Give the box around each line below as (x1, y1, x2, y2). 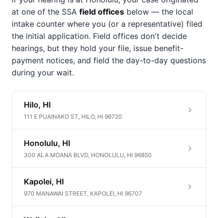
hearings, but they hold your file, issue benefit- (12, 43, 183, 53)
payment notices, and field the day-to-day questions (12, 55, 206, 65)
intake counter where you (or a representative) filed (12, 19, 202, 29)
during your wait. (12, 68, 74, 77)
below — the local (124, 7, 193, 17)
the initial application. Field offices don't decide (12, 31, 187, 41)
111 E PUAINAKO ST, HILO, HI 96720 (24, 113, 122, 120)
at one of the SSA (12, 7, 79, 17)
